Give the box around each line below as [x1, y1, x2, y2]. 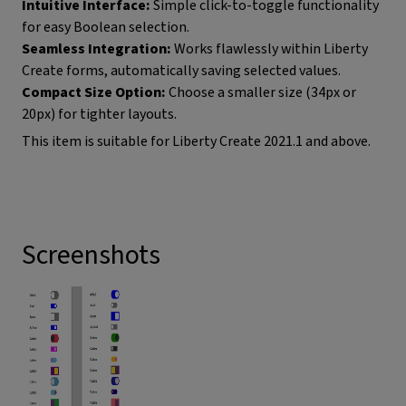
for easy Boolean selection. [22, 17, 189, 37]
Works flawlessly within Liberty [171, 39, 368, 59]
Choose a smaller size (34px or [166, 82, 356, 102]
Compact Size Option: [22, 82, 166, 102]
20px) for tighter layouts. [22, 104, 177, 124]
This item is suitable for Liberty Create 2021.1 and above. [22, 131, 371, 151]
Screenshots [22, 236, 160, 275]
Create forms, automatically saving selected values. [22, 61, 341, 81]
